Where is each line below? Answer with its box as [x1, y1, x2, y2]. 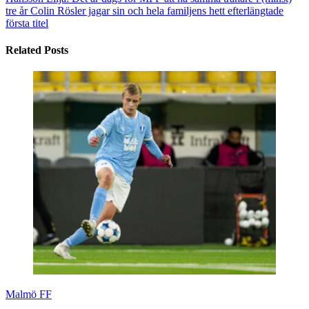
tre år [6, 4, 28, 17]
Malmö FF [6, 288, 52, 301]
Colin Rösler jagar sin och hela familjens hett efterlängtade [28, 4, 283, 17]
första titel [6, 17, 48, 29]
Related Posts [6, 43, 68, 56]
